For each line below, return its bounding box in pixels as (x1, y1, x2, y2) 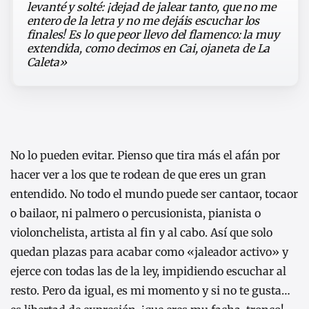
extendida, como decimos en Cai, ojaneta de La (27, 41, 270, 56)
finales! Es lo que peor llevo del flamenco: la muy (27, 28, 280, 42)
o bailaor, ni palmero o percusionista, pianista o (10, 206, 261, 220)
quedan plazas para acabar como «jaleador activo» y (10, 244, 288, 259)
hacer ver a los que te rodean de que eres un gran (10, 167, 266, 181)
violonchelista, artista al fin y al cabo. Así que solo (10, 225, 272, 239)
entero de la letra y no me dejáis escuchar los (27, 14, 260, 28)
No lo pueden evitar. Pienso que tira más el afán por (10, 148, 280, 162)
